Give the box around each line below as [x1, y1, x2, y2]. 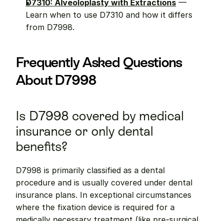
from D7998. [26, 22, 74, 32]
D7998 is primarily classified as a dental [16, 165, 165, 175]
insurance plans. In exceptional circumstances [16, 190, 191, 200]
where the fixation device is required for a [16, 202, 175, 212]
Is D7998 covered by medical [16, 109, 184, 123]
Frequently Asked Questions [16, 54, 182, 70]
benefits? [16, 139, 68, 154]
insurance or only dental [16, 124, 153, 139]
